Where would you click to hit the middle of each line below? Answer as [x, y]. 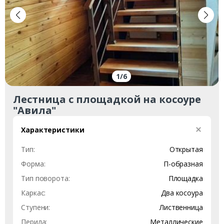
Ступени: [36, 207]
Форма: [33, 163]
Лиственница [181, 207]
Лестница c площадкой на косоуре [107, 99]
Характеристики [53, 129]
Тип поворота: [45, 178]
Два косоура [182, 192]
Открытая [186, 149]
